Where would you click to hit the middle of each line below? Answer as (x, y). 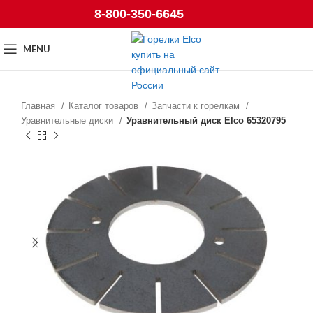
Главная (39, 106)
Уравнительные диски (68, 121)
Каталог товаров (105, 106)
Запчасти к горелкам (197, 106)
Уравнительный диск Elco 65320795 (206, 121)
